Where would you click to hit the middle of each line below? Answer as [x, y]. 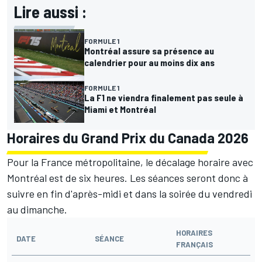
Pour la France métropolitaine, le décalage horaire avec [130, 162]
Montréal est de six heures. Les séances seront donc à [127, 177]
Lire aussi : [50, 11]
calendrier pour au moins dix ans [149, 62]
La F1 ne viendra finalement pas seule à [164, 97]
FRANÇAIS [194, 244]
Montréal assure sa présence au [149, 50]
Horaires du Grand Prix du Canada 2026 [128, 137]
